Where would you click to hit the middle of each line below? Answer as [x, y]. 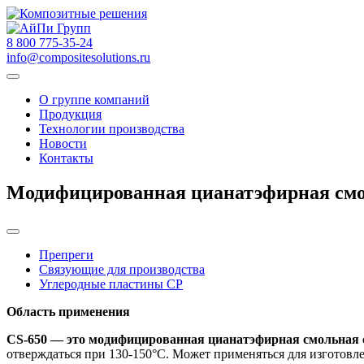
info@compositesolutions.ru [78, 57]
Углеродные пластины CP [111, 284]
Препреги [66, 254]
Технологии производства [112, 129]
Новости [63, 143]
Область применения [68, 311]
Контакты [66, 158]
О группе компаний [94, 100]
